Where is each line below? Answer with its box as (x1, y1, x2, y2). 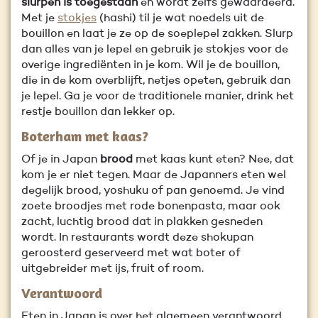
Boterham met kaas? (21, 127, 148, 145)
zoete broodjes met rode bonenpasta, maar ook (21, 201, 280, 212)
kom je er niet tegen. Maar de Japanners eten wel (21, 170, 286, 181)
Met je (21, 13, 57, 24)
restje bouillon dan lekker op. (21, 106, 175, 118)
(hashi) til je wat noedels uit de (97, 13, 264, 24)
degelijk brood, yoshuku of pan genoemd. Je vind (21, 185, 285, 197)
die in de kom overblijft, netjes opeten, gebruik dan (21, 75, 290, 87)
